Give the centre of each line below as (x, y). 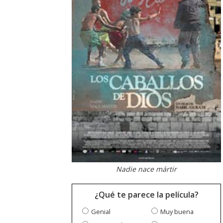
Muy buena (177, 212)
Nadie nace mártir (146, 169)
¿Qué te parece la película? (146, 195)
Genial (101, 212)
